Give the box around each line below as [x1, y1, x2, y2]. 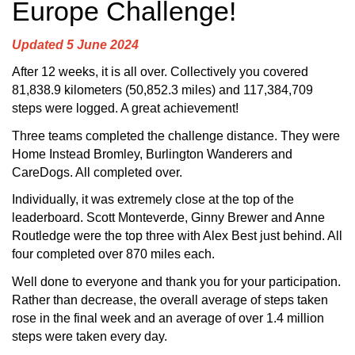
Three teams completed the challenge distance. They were [12, 128, 340, 143]
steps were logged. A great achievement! [12, 101, 239, 116]
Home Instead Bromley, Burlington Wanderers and [12, 147, 292, 161]
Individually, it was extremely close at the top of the [12, 193, 294, 207]
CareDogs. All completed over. [12, 165, 182, 179]
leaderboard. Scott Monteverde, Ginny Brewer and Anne [12, 211, 325, 225]
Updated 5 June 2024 [12, 37, 139, 52]
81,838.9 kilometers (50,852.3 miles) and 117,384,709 [12, 83, 313, 97]
